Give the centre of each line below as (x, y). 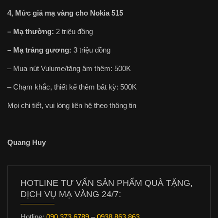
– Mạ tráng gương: (39, 50)
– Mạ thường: (31, 31)
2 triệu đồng (73, 31)
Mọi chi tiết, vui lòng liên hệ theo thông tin (72, 105)
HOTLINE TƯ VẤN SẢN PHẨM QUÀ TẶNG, (107, 183)
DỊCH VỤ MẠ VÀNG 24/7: (71, 194)
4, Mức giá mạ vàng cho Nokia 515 (65, 13)
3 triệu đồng (91, 50)
